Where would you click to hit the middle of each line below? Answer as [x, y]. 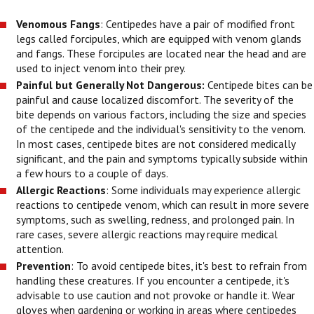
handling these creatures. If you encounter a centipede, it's [153, 281]
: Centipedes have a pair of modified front [198, 24]
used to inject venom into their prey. [102, 68]
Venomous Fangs [59, 24]
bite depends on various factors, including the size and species [162, 115]
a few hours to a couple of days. [94, 173]
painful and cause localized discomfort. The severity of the [155, 100]
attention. [41, 249]
